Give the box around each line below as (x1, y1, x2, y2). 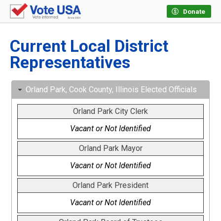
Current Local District (10, 37, 168, 56)
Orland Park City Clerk (73, 107, 148, 116)
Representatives (10, 53, 130, 73)
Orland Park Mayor (78, 144, 143, 153)
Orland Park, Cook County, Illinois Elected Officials (26, 85, 197, 95)
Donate (183, 8, 205, 15)
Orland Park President (73, 181, 148, 190)
